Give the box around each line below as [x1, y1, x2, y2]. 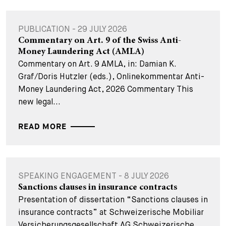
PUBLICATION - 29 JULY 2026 [18, 24, 127, 34]
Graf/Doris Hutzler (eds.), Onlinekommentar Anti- [18, 72, 204, 81]
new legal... [18, 97, 61, 106]
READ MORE [18, 122, 67, 132]
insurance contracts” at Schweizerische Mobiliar [18, 207, 204, 217]
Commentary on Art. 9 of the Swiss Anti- [18, 36, 181, 45]
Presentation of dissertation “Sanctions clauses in [18, 195, 208, 204]
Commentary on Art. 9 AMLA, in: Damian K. [18, 59, 177, 69]
